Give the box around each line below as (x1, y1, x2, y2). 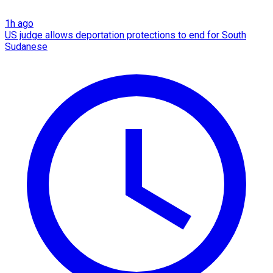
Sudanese (5, 41, 48, 53)
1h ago (5, 18, 34, 30)
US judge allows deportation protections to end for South (5, 29, 246, 41)
